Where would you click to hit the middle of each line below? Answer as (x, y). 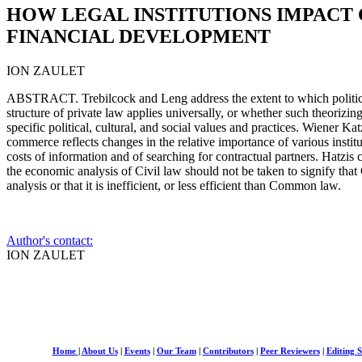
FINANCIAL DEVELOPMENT (139, 36)
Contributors (228, 351)
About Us (99, 351)
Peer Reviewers (290, 351)
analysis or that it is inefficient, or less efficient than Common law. (174, 185)
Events (137, 351)
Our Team (176, 351)
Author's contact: (50, 240)
